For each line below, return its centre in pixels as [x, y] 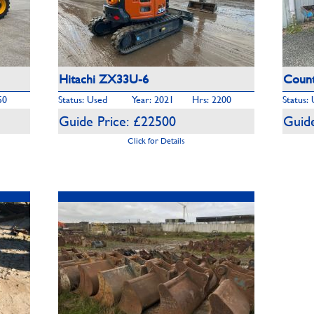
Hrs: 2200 [212, 99]
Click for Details [156, 140]
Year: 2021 [153, 99]
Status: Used [83, 99]
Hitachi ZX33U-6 [104, 79]
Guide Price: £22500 [117, 121]
